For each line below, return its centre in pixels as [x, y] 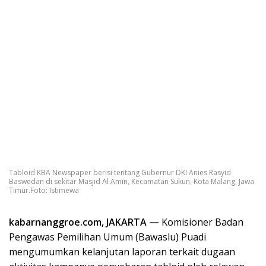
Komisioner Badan [201, 222]
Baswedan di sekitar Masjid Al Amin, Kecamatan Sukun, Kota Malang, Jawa [132, 181]
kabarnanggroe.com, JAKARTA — [84, 222]
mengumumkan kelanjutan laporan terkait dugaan [122, 251]
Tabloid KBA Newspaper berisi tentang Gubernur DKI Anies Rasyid [120, 172]
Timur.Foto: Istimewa [44, 190]
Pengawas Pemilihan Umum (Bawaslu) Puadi [107, 237]
